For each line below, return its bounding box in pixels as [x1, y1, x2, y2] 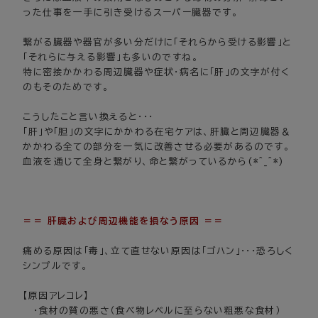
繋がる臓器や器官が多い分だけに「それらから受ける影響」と [23, 38, 292, 48]
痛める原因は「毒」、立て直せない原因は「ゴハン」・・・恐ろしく [23, 246, 294, 256]
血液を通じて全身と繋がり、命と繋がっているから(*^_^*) [23, 157, 285, 167]
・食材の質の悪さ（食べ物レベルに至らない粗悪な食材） [23, 306, 281, 316]
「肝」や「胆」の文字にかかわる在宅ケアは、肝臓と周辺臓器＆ [23, 127, 292, 137]
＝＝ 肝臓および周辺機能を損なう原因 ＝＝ [23, 216, 224, 226]
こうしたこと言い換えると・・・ [23, 112, 154, 122]
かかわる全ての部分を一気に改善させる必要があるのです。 [23, 142, 291, 152]
